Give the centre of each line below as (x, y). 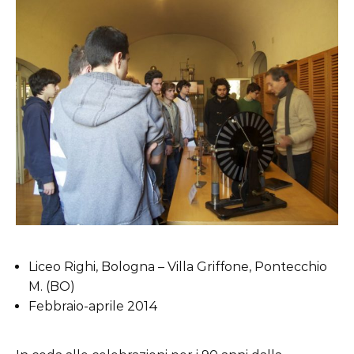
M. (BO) (52, 286)
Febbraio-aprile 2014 (93, 306)
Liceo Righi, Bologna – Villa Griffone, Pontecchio (178, 267)
